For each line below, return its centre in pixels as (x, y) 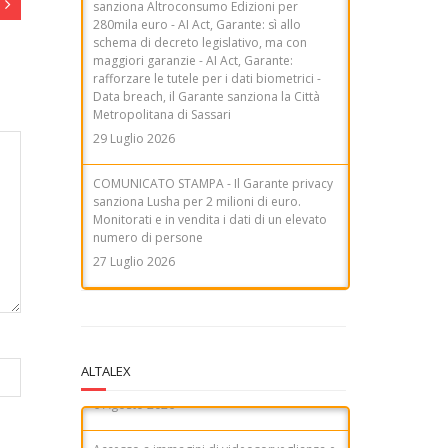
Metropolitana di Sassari (162, 104)
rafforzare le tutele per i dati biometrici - (207, 68)
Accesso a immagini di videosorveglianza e (214, 426)
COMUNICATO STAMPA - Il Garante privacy (213, 173)
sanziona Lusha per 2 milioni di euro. (197, 191)
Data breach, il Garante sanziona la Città (206, 86)
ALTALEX (106, 370)
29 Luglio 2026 (134, 128)
